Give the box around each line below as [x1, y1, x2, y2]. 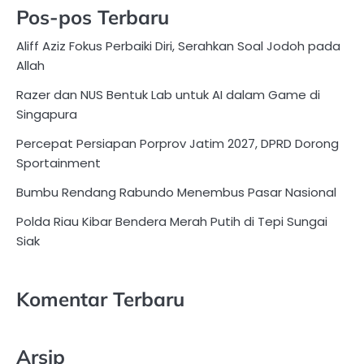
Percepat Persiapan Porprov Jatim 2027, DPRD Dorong [16, 134, 339, 152]
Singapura [16, 105, 77, 123]
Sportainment [16, 154, 101, 171]
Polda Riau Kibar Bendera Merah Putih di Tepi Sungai [16, 212, 327, 230]
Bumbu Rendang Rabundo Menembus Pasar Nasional [16, 183, 336, 201]
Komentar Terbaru [16, 287, 184, 312]
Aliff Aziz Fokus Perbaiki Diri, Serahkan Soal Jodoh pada [16, 37, 340, 54]
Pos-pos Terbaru [16, 4, 169, 29]
